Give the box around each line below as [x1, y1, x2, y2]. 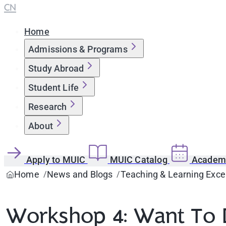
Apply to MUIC [26, 154, 88, 165]
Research [28, 101, 67, 112]
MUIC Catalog [109, 154, 169, 165]
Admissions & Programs [28, 44, 128, 54]
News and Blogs [46, 169, 113, 180]
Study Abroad [28, 63, 84, 74]
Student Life [28, 82, 79, 93]
